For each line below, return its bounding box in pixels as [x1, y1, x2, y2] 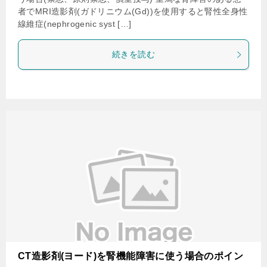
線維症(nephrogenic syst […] [18, 19, 132, 29]
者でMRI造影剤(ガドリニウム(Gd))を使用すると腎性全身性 [18, 7, 248, 16]
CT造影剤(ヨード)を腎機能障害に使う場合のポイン [18, 251, 243, 261]
